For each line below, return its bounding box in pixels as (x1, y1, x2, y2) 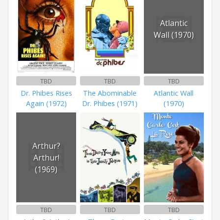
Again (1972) (26, 99, 67, 109)
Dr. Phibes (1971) (82, 99, 138, 109)
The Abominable (83, 88, 137, 98)
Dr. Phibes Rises (20, 88, 72, 98)
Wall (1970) (153, 29, 194, 40)
